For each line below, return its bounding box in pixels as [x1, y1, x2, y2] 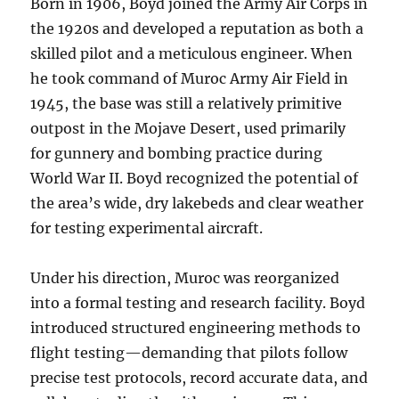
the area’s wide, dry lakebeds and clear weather [30, 194, 364, 212]
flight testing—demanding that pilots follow [30, 344, 348, 362]
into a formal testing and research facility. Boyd [30, 294, 366, 312]
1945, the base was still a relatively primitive [30, 94, 343, 112]
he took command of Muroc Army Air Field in [30, 69, 349, 87]
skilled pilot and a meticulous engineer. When [30, 45, 354, 62]
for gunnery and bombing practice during [30, 144, 323, 162]
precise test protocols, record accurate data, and [30, 369, 369, 387]
